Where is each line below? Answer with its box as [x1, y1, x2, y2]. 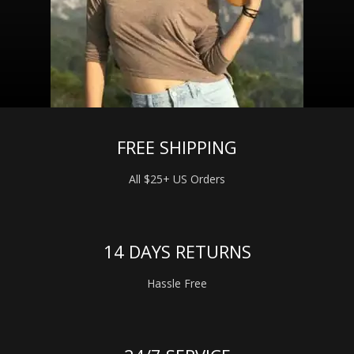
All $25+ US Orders [129, 171, 225, 187]
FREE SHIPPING [117, 135, 237, 160]
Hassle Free [147, 276, 207, 292]
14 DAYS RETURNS [103, 239, 251, 264]
